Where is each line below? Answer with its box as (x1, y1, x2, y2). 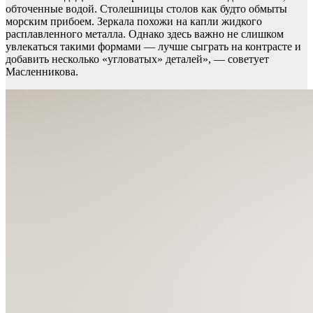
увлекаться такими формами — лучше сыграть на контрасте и (6, 40, 301, 52)
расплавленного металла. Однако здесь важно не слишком (6, 27, 284, 40)
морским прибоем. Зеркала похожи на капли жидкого (6, 15, 262, 27)
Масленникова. (6, 65, 78, 78)
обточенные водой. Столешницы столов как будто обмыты (6, 2, 287, 15)
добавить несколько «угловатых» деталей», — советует (6, 52, 269, 65)
